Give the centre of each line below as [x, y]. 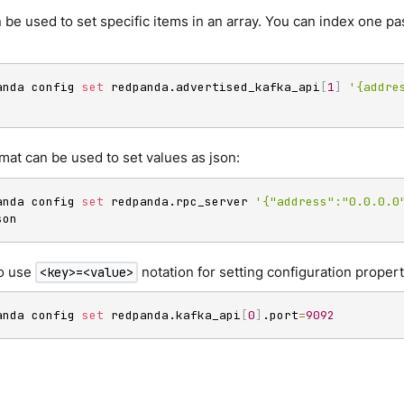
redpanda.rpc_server [179, 201]
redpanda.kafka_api [172, 316]
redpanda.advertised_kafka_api [212, 87]
